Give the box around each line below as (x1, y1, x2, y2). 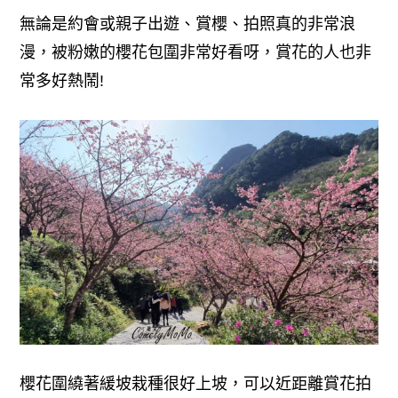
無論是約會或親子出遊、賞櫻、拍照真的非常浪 (20, 15, 356, 34)
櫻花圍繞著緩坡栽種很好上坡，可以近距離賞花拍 (20, 374, 372, 393)
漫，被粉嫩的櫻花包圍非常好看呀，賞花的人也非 (20, 44, 372, 62)
